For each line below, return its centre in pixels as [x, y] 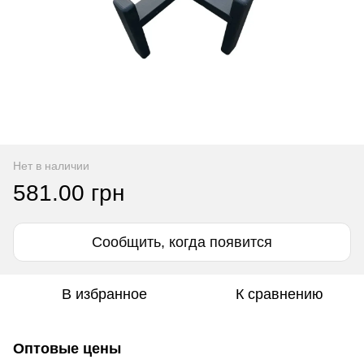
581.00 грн [69, 193]
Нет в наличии [51, 165]
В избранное [104, 294]
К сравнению [279, 294]
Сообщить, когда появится [182, 242]
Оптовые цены [67, 348]
